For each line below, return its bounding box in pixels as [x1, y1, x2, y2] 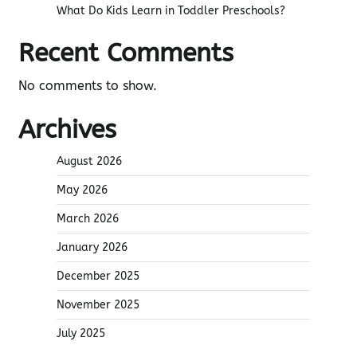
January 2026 [57, 241, 127, 254]
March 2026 [57, 212, 119, 226]
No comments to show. [18, 78, 157, 93]
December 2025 [57, 269, 139, 283]
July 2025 [57, 327, 105, 340]
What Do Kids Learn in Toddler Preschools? [57, 4, 285, 18]
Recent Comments [18, 38, 233, 68]
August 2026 [57, 155, 122, 168]
